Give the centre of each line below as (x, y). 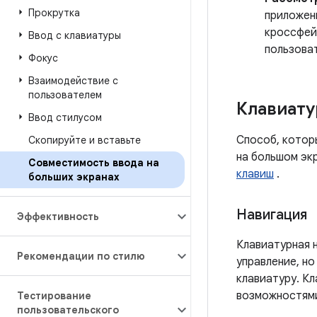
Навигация (272, 215)
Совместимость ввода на (94, 163)
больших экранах (74, 177)
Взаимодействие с (73, 81)
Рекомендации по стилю (81, 256)
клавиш (255, 174)
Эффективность (58, 217)
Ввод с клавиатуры (75, 35)
